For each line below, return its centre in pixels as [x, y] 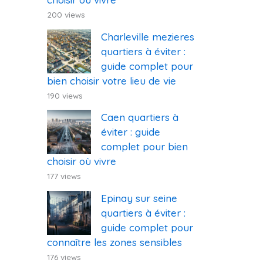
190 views [65, 95]
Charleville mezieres [148, 36]
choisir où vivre [82, 161]
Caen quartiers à [140, 117]
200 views [66, 14]
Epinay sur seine [139, 198]
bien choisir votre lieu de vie [112, 80]
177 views [64, 176]
